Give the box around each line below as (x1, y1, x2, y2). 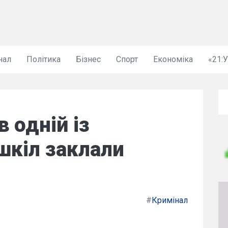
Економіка (153, 54, 193, 64)
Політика (26, 54, 61, 64)
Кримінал (152, 195, 188, 205)
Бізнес (76, 54, 101, 64)
